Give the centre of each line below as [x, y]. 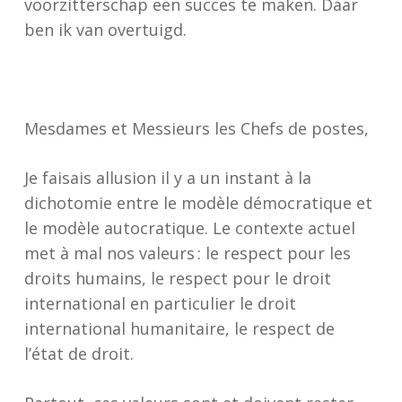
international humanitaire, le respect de [179, 328]
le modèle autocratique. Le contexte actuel [189, 228]
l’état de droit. [79, 354]
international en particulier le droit [160, 303]
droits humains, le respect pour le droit [177, 278]
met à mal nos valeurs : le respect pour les [187, 253]
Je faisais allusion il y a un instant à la [167, 178]
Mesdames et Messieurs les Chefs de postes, [196, 128]
